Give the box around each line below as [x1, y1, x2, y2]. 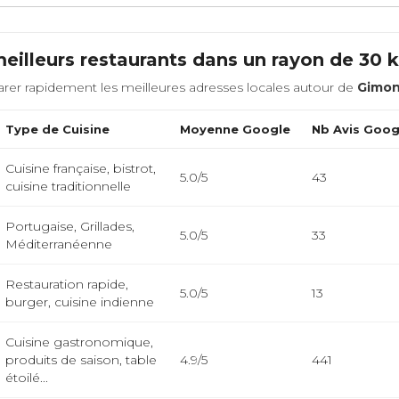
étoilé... [5, 370, 49, 386]
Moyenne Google [180, 122, 291, 136]
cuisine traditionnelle [5, 178, 132, 194]
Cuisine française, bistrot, [5, 160, 157, 176]
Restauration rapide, [5, 276, 129, 292]
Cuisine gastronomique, [5, 334, 154, 350]
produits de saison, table [5, 352, 158, 368]
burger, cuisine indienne [5, 294, 155, 310]
